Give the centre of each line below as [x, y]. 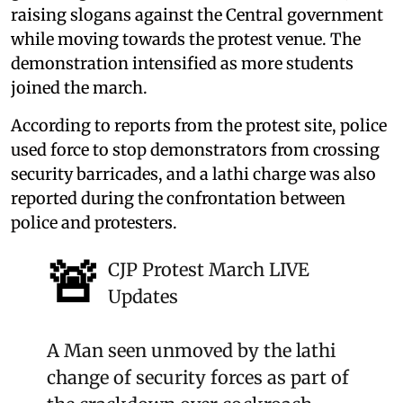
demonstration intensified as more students [182, 64]
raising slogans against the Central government [197, 15]
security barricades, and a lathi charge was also [193, 175]
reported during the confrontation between [178, 199]
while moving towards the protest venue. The [186, 40]
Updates [143, 297]
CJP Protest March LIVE [209, 270]
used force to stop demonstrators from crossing [195, 150]
